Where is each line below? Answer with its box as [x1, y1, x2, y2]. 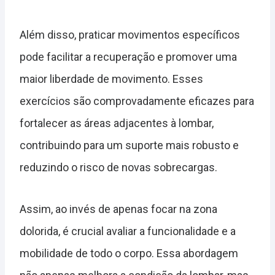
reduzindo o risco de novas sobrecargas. [20, 161, 217, 174]
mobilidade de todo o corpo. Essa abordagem [20, 247, 238, 260]
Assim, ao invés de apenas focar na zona [20, 203, 217, 216]
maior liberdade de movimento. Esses [20, 72, 203, 86]
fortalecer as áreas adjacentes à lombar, [20, 117, 214, 130]
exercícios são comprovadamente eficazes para [20, 95, 254, 108]
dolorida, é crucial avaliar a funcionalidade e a [20, 225, 236, 238]
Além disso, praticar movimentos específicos [20, 28, 240, 42]
